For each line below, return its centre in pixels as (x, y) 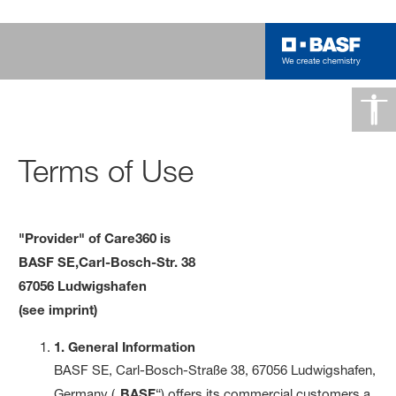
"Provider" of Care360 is (95, 237)
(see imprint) (58, 309)
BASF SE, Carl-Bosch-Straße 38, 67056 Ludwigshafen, (215, 369)
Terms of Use (107, 171)
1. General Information (125, 346)
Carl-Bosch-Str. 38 (137, 261)
